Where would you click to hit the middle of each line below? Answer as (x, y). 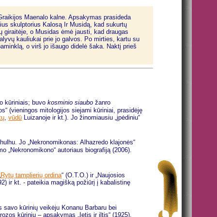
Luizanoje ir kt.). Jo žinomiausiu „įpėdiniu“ (81, 117)
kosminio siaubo (70, 103)
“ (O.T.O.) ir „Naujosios (93, 175)
